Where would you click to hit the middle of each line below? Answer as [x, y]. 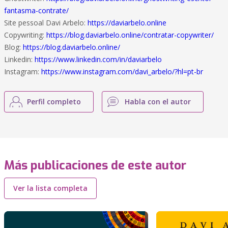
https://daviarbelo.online [127, 23]
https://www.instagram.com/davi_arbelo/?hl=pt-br [122, 72]
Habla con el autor [158, 102]
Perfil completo [54, 102]
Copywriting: [25, 35]
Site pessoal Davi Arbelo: [46, 23]
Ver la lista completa [50, 188]
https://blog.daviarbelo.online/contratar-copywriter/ [130, 35]
